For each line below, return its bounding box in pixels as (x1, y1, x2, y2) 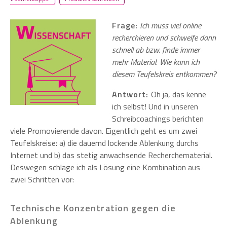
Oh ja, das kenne (150, 88, 206, 100)
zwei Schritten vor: (10, 173, 74, 185)
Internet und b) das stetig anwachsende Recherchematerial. (10, 148, 212, 161)
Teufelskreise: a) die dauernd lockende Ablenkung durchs (10, 136, 199, 149)
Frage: (112, 19, 138, 31)
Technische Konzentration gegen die (10, 201, 176, 215)
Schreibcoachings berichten (112, 112, 204, 125)
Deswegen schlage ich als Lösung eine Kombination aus (10, 161, 200, 173)
